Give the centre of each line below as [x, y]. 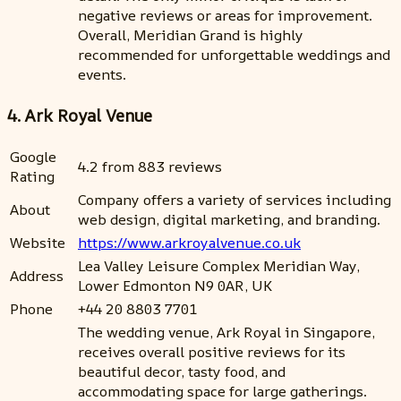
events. [102, 75]
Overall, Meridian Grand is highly [191, 35]
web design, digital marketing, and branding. [229, 219]
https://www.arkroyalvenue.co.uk [189, 242]
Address [37, 275]
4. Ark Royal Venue [80, 115]
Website [38, 242]
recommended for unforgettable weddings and [234, 55]
